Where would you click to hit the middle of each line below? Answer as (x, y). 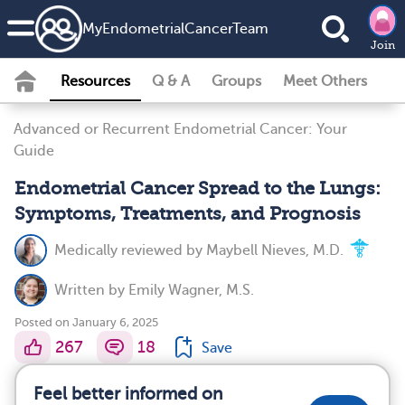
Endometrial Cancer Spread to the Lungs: (198, 188)
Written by (91, 290)
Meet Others (325, 81)
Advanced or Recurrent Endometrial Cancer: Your (180, 129)
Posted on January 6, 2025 (86, 322)
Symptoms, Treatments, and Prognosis (188, 214)
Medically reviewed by (130, 250)
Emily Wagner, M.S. (191, 290)
